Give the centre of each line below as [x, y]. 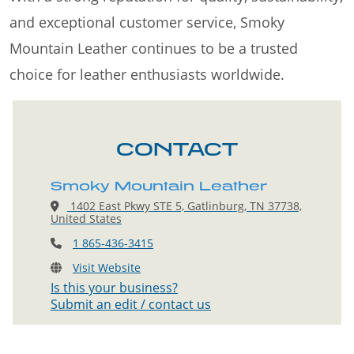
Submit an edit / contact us [131, 305]
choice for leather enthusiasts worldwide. [147, 75]
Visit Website [107, 268]
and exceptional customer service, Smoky [147, 23]
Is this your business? [114, 288]
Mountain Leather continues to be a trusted [154, 49]
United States [86, 219]
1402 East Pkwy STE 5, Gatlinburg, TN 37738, [185, 206]
